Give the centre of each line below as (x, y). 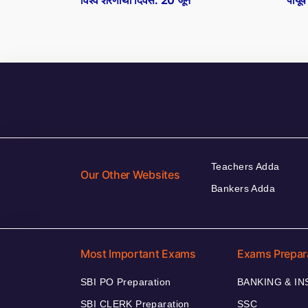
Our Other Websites (130, 174)
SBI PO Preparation (126, 282)
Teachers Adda (245, 167)
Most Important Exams (138, 254)
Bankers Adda (243, 189)
